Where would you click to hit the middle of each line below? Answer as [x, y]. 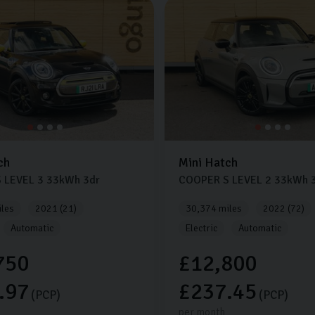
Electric [201, 229]
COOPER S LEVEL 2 [225, 180]
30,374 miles [213, 209]
